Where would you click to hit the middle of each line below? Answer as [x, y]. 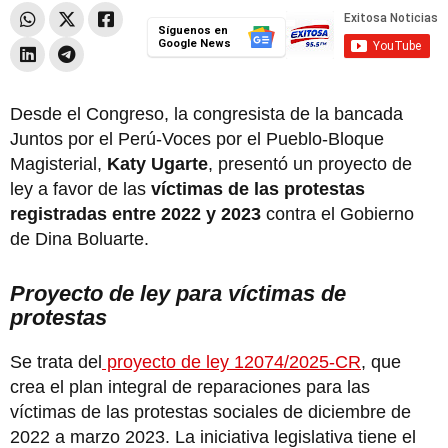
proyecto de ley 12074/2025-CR [231, 361]
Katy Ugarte [157, 163]
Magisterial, [58, 163]
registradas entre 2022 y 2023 [135, 213]
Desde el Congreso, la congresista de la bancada [206, 113]
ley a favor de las [80, 188]
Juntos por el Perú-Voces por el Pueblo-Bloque [197, 138]
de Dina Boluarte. [82, 238]
